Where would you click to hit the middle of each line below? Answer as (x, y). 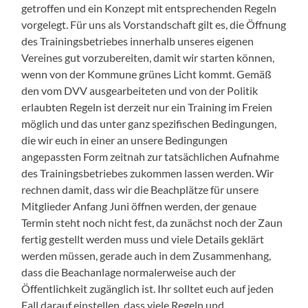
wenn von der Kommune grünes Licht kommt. (129, 74)
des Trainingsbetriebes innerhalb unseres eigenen (138, 41)
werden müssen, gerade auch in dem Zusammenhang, (146, 255)
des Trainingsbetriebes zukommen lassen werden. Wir (148, 173)
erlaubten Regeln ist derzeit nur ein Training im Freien (147, 107)
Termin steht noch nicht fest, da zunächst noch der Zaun (152, 222)
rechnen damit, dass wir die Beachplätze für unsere (140, 189)
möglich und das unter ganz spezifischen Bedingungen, (149, 123)
